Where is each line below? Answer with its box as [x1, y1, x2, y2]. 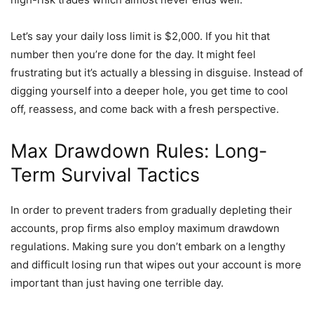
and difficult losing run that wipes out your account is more [11, 258, 301, 272]
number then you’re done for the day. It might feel [11, 48, 256, 62]
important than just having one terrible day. [11, 276, 224, 290]
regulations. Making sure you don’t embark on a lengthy [11, 240, 285, 254]
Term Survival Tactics [11, 163, 200, 187]
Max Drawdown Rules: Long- [11, 139, 267, 163]
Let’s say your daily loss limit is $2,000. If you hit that [11, 29, 270, 43]
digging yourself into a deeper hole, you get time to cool [11, 84, 288, 98]
